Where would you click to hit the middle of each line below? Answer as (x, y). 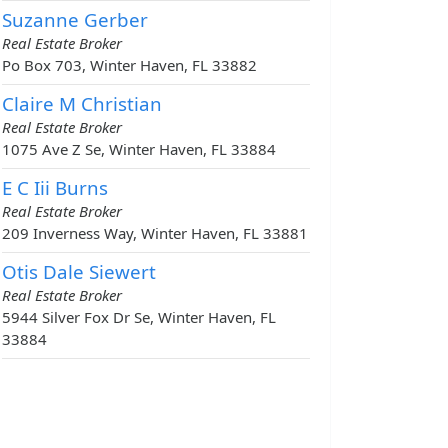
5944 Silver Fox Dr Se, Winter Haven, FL (139, 317)
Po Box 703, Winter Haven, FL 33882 (129, 65)
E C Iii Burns (55, 188)
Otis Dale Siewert (79, 272)
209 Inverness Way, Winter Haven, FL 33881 (155, 233)
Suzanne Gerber (75, 20)
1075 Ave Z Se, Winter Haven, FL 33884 (139, 149)
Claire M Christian (82, 104)
